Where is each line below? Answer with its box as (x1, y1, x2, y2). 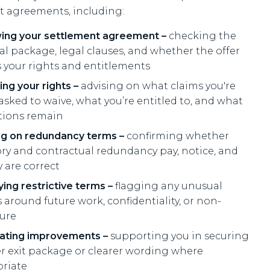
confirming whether (124, 130, 229, 142)
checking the (166, 30, 236, 42)
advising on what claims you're (78, 80, 236, 92)
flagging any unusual (113, 180, 222, 192)
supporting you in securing (108, 230, 249, 242)
